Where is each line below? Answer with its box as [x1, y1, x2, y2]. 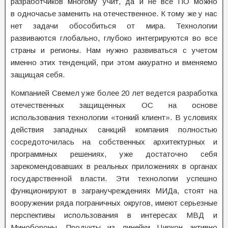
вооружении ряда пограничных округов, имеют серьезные [11, 198, 217, 207]
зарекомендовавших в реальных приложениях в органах [11, 162, 217, 170]
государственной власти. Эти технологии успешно [11, 174, 217, 183]
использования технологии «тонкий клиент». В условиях [11, 113, 217, 122]
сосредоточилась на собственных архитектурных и [11, 137, 217, 146]
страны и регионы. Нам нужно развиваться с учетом [11, 46, 217, 54]
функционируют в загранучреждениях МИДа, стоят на [11, 186, 217, 195]
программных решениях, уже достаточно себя [11, 150, 217, 158]
